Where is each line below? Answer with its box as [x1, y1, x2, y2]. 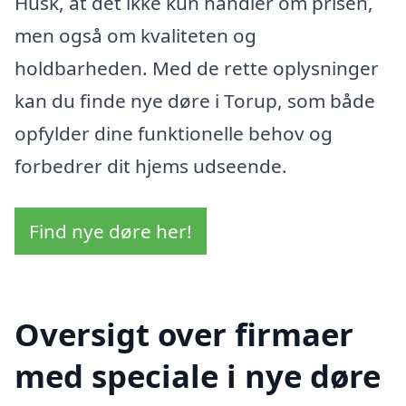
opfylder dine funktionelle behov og [14, 121, 333, 147]
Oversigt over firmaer [14, 312, 353, 355]
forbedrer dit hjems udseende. [14, 153, 287, 179]
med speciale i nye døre [14, 353, 381, 397]
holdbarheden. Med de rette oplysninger [14, 55, 379, 82]
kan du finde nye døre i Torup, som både [14, 88, 375, 114]
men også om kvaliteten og [14, 23, 256, 49]
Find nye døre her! [29, 218, 192, 245]
